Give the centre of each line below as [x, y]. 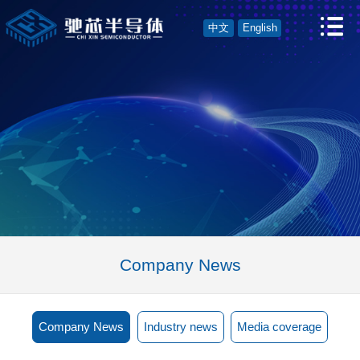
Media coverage [279, 327]
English [260, 28]
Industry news [180, 327]
